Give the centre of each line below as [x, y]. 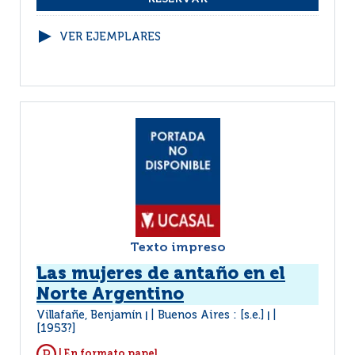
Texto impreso [177, 248]
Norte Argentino [110, 295]
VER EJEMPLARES [110, 37]
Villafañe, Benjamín [91, 315]
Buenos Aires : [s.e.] [211, 315]
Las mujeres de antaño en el [161, 274]
